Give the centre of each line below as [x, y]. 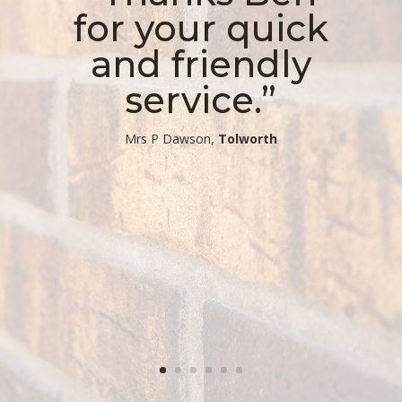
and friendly [201, 65]
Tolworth [247, 139]
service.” [201, 100]
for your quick [201, 29]
